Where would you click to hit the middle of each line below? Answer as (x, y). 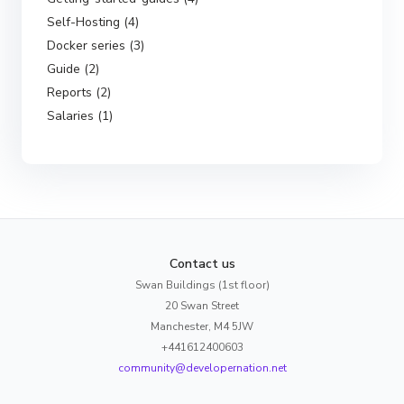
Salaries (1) (80, 115)
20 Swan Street (202, 306)
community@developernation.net (202, 368)
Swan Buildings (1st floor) (202, 285)
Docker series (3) (96, 45)
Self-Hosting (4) (93, 22)
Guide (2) (73, 69)
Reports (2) (79, 92)
